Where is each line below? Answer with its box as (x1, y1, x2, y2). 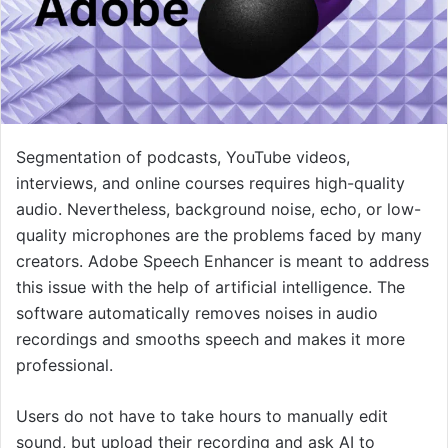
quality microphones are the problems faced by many (16, 224, 422, 245)
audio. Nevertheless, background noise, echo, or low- (16, 198, 421, 219)
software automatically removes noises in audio (16, 302, 378, 323)
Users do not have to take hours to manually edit (16, 405, 388, 426)
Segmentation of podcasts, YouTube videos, (16, 146, 350, 167)
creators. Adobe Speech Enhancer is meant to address (16, 250, 429, 271)
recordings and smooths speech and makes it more (16, 328, 405, 349)
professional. (16, 354, 113, 375)
